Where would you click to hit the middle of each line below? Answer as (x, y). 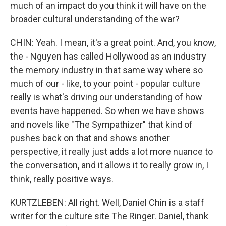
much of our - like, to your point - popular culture (105, 83)
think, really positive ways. (62, 179)
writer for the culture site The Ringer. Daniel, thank (109, 216)
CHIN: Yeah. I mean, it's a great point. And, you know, (113, 43)
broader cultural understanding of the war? (95, 19)
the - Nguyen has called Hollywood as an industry (108, 56)
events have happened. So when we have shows (107, 111)
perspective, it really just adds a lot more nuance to (111, 152)
